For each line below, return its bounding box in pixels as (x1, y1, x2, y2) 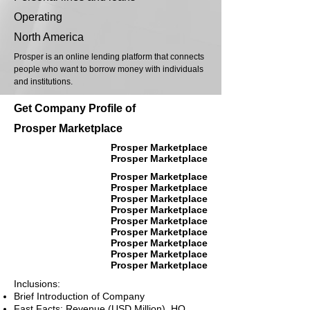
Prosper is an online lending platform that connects (14, 52, 204, 62)
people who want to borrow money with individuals (14, 64, 203, 75)
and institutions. (14, 77, 73, 87)
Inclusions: (14, 278, 60, 290)
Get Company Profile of (14, 102, 136, 115)
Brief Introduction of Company (14, 291, 145, 302)
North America (14, 31, 84, 44)
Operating (14, 11, 62, 24)
